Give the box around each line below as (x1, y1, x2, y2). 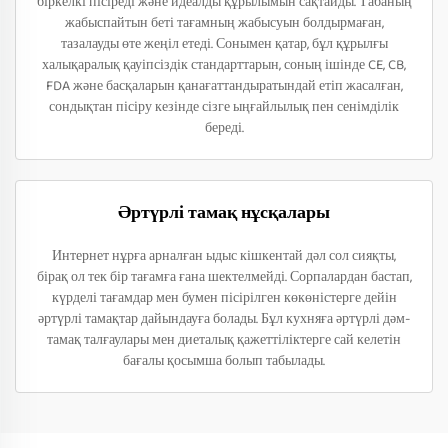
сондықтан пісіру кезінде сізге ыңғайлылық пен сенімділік (49, 96, 399, 118)
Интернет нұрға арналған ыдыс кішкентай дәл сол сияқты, (52, 245, 396, 267)
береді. (204, 117, 244, 139)
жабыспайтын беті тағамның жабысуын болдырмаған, (64, 12, 384, 34)
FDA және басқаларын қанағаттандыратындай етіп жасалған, (45, 75, 403, 97)
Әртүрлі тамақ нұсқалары (118, 199, 330, 227)
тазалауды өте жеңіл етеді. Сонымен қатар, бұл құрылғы (60, 33, 388, 55)
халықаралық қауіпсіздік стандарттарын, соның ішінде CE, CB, (42, 54, 406, 76)
